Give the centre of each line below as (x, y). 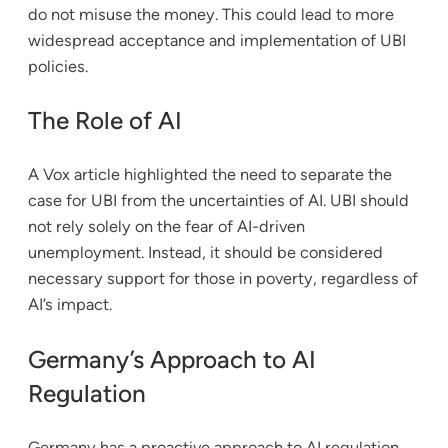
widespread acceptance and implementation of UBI (217, 40)
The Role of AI (105, 121)
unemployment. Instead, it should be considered (205, 253)
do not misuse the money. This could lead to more (211, 14)
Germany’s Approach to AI (172, 359)
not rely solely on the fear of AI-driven (166, 227)
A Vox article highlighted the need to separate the (210, 175)
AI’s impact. (70, 305)
